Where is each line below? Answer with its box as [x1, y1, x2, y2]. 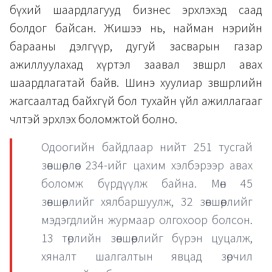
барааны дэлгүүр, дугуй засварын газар [10, 38, 262, 55]
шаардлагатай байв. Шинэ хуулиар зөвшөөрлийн [10, 74, 262, 92]
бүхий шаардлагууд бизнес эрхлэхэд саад [10, 1, 262, 19]
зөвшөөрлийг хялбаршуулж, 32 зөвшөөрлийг [41, 193, 253, 211]
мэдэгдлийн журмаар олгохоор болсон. [41, 211, 253, 229]
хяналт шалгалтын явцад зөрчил [41, 248, 253, 265]
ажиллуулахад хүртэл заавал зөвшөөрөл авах [10, 56, 262, 73]
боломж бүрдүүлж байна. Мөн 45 [41, 175, 253, 192]
